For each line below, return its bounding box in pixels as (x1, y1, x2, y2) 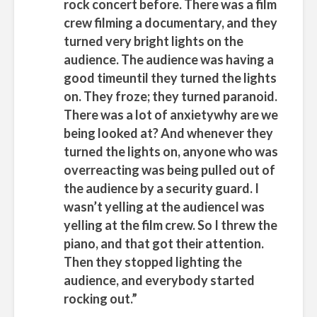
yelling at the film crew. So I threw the (64, 217, 277, 234)
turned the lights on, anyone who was (64, 144, 278, 160)
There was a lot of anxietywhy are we (64, 107, 278, 123)
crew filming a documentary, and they (64, 15, 277, 31)
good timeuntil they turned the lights (64, 70, 277, 86)
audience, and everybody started (64, 272, 255, 289)
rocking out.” (64, 291, 137, 307)
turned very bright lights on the (64, 33, 243, 50)
